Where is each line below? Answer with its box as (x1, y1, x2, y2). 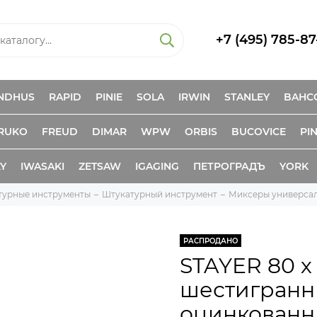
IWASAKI (21, 160, 64, 173)
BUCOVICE (231, 125, 286, 138)
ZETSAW (79, 160, 121, 173)
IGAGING (135, 160, 179, 173)
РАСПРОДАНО (183, 236, 238, 246)
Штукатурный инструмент (102, 189, 217, 200)
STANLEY (224, 91, 270, 103)
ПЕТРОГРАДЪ (193, 160, 265, 173)
